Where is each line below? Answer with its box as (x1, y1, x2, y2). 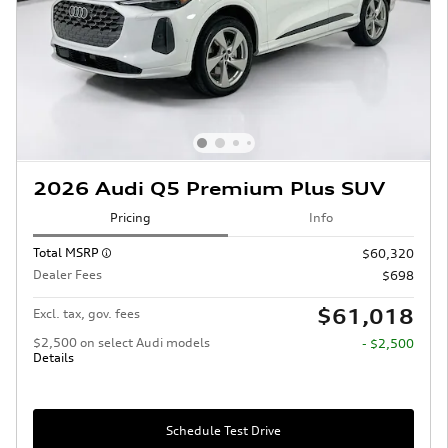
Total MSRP (33, 244, 102, 260)
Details (33, 349, 74, 365)
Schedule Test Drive (166, 423, 281, 439)
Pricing (110, 210, 151, 226)
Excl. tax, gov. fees (33, 305, 140, 321)
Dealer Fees (33, 266, 102, 282)
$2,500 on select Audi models (33, 334, 210, 350)
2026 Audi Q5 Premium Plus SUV (33, 177, 385, 199)
